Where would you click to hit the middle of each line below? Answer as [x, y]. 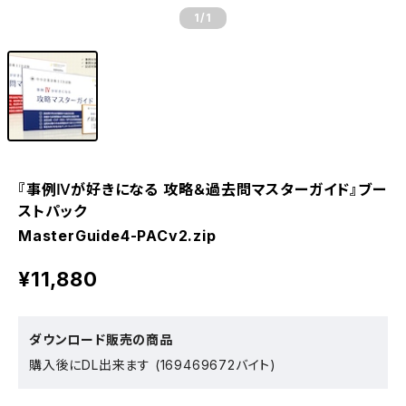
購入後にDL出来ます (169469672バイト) [153, 365]
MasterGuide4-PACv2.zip [117, 236]
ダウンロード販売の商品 [101, 339]
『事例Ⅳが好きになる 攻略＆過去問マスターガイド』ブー [203, 189]
